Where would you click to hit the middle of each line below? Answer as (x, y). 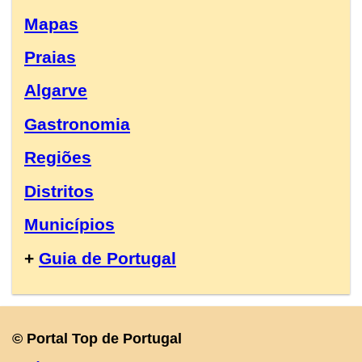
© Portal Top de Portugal (97, 338)
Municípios (69, 225)
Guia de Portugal (107, 258)
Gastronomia (77, 124)
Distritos (59, 191)
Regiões (58, 158)
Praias (50, 57)
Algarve (56, 90)
